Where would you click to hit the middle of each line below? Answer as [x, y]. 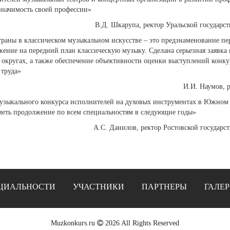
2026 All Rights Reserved [141, 223]
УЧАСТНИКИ [99, 187]
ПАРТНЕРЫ [164, 187]
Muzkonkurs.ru [73, 223]
